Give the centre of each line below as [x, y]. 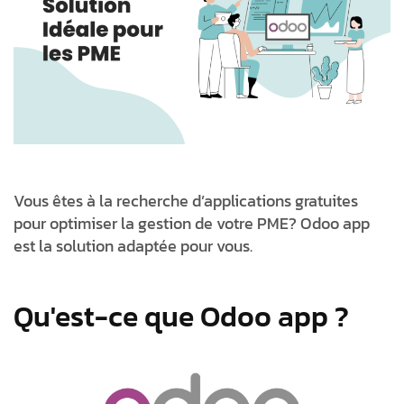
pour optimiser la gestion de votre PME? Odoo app [192, 224]
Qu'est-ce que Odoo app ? [181, 317]
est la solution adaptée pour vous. [133, 246]
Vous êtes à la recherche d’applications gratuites [186, 201]
